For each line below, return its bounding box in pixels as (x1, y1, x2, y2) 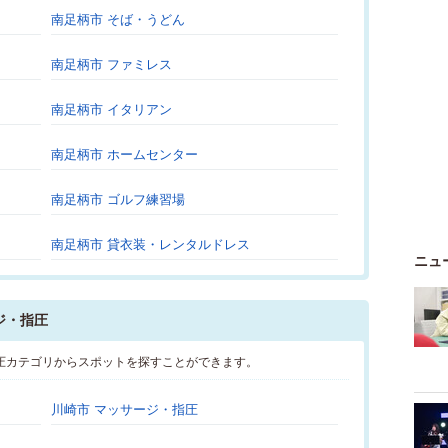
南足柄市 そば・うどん (51, 12, 185, 27)
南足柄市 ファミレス (51, 57, 172, 72)
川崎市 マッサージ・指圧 (51, 402, 198, 417)
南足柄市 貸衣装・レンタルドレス (51, 237, 250, 252)
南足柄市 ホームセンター (51, 147, 198, 162)
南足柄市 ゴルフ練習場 (51, 192, 185, 207)
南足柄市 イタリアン (51, 102, 172, 117)
